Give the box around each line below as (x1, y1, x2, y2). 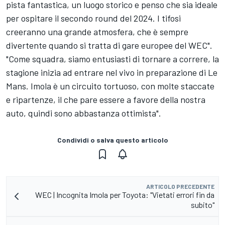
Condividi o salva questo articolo (57, 135, 168, 144)
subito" (191, 199, 214, 209)
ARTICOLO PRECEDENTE (146, 182, 214, 190)
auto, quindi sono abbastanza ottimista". (6, 107, 161, 119)
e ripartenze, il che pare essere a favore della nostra (6, 93, 205, 105)
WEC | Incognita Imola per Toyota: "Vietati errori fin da (35, 189, 214, 199)
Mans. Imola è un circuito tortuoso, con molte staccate (6, 80, 214, 91)
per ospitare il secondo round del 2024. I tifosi (6, 12, 181, 24)
